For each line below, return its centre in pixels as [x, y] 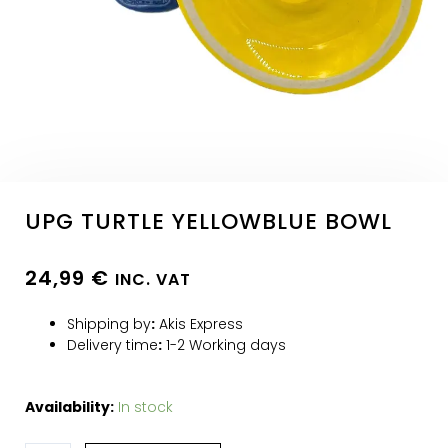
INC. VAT [153, 280]
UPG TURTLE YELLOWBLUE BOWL [208, 222]
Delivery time [112, 345]
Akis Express [199, 324]
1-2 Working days [224, 345]
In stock [145, 407]
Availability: [69, 407]
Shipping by [109, 324]
